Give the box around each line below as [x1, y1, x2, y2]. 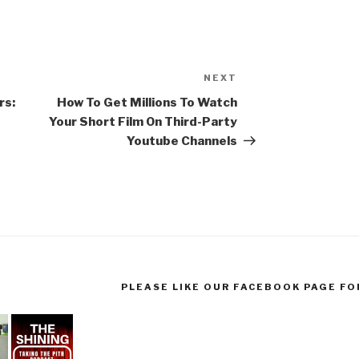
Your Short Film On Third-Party [49, 115, 238, 130]
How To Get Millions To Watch [57, 95, 238, 111]
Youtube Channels [127, 134, 238, 149]
